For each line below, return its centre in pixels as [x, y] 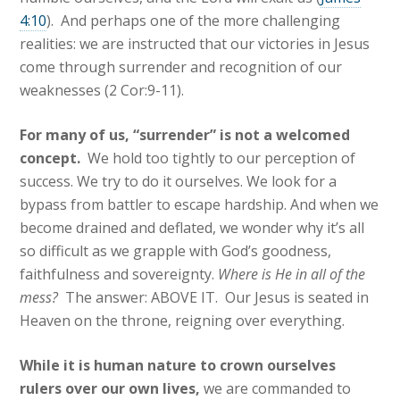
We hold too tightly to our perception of [218, 158]
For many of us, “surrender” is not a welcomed [185, 135]
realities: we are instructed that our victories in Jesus [195, 44]
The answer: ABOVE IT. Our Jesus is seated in [214, 298]
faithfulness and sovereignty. [119, 275]
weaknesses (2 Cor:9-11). [102, 91]
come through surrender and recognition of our [181, 67]
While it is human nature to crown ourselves [178, 366]
